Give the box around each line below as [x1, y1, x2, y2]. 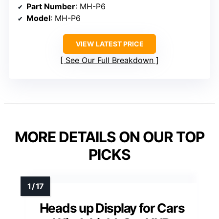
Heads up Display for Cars [39, 200, 185, 216]
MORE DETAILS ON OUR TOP [15, 128, 204, 146]
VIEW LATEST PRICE [75, 40, 144, 48]
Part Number [26, 1, 75, 12]
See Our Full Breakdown [66, 55, 153, 66]
